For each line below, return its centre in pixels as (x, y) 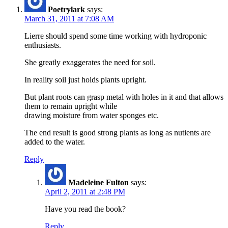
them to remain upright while (71, 106)
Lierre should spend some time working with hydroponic (116, 36)
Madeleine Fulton (98, 183)
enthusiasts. (43, 45)
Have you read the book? (85, 209)
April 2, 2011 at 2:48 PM (85, 192)
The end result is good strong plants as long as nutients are (118, 133)
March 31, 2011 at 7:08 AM (69, 19)
